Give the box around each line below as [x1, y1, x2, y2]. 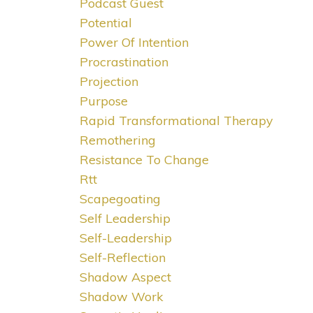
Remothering [79, 132, 156, 149]
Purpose [79, 93, 128, 110]
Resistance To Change [79, 152, 209, 168]
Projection [79, 73, 138, 90]
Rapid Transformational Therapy [79, 112, 273, 129]
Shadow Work [79, 289, 163, 305]
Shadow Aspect [79, 269, 171, 286]
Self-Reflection [79, 249, 166, 266]
